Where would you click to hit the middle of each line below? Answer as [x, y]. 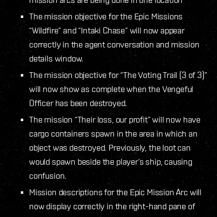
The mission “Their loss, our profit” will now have [115, 119]
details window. [56, 58]
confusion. [48, 175]
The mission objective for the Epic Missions [106, 16]
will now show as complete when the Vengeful [111, 89]
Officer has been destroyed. [78, 103]
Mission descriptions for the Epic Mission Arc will [116, 192]
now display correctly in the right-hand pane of [112, 206]
